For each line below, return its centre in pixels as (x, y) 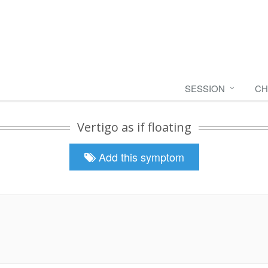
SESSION (205, 88)
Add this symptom (141, 157)
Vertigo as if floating (134, 127)
